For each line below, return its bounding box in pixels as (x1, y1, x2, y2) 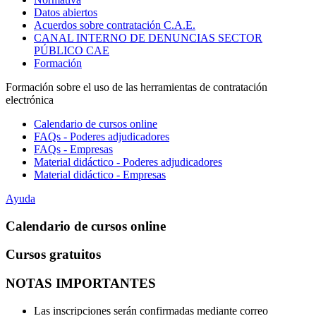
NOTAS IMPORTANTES (6, 276, 156, 291)
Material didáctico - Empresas (34, 169, 166, 181)
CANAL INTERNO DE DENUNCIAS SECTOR (34, 32, 262, 44)
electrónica (6, 94, 54, 106)
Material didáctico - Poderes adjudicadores (34, 156, 222, 168)
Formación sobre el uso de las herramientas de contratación (6, 81, 267, 93)
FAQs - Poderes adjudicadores (34, 130, 169, 142)
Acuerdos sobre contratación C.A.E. (34, 19, 195, 31)
